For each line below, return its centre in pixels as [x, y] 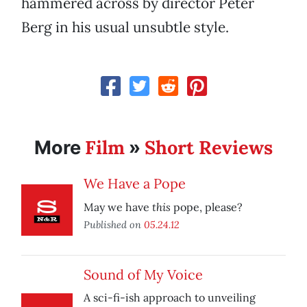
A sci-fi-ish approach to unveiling [170, 298]
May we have [118, 207]
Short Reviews [209, 148]
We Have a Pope [135, 184]
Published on [114, 225]
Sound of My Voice [143, 275]
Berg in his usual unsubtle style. [125, 27]
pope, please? [207, 207]
